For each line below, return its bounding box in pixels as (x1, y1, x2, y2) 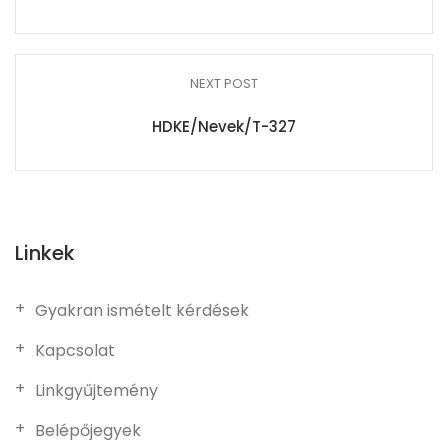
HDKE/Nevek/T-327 (152, 116, 296, 137)
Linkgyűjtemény (35, 379, 158, 402)
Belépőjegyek (35, 419, 141, 442)
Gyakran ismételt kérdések (35, 299, 249, 322)
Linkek (15, 239, 75, 267)
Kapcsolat (35, 339, 115, 362)
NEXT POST (190, 74, 258, 93)
